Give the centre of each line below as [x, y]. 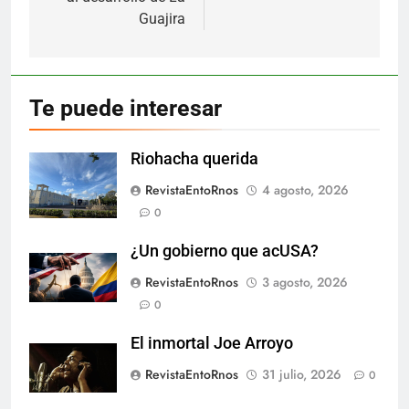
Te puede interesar [126, 108]
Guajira [162, 18]
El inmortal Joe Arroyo [212, 343]
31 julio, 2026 [302, 374]
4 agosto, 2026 [305, 189]
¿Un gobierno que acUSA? [225, 251]
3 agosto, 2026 [305, 282]
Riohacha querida [194, 158]
